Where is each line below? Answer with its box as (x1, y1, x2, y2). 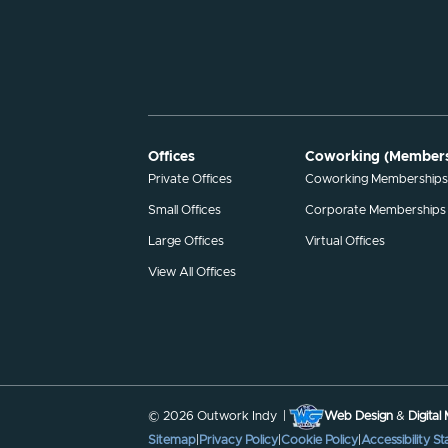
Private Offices (147, 172, 232, 186)
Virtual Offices (305, 235, 386, 249)
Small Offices (147, 203, 221, 217)
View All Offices (147, 266, 236, 280)
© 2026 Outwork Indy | (147, 410, 289, 424)
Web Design (323, 410, 393, 424)
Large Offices (147, 235, 224, 249)
